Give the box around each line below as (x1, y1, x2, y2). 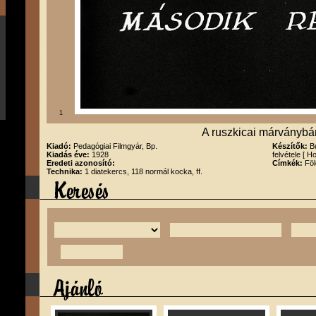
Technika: (47, 167, 85, 176)
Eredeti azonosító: (47, 159, 115, 167)
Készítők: (272, 142, 310, 150)
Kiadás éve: (47, 150, 92, 159)
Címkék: (272, 159, 305, 167)
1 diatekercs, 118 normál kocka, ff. (85, 167, 202, 176)
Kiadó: (47, 142, 73, 150)
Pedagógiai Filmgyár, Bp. (73, 142, 157, 150)
